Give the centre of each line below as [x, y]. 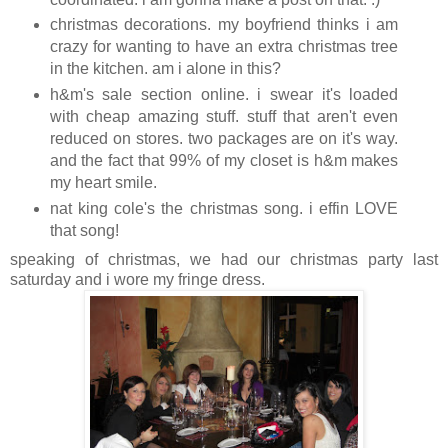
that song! [84, 231]
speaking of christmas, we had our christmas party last [224, 260]
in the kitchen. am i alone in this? [165, 69]
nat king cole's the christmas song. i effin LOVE [224, 209]
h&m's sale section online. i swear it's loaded [224, 95]
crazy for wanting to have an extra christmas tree [224, 47]
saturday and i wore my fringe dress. [137, 280]
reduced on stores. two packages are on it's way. [224, 139]
